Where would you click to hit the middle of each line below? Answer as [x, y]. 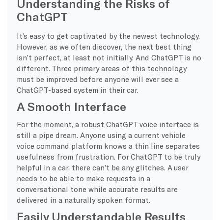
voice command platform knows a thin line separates [108, 146]
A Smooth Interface [71, 106]
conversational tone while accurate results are [97, 189]
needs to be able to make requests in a [83, 178]
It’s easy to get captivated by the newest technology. [108, 36]
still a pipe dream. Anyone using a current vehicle [101, 135]
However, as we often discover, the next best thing [104, 46]
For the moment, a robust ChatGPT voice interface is [108, 124]
